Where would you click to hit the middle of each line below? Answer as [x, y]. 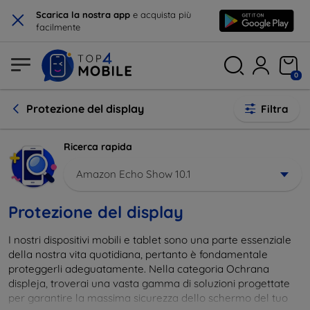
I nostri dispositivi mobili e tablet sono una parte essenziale [150, 239]
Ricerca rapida [98, 147]
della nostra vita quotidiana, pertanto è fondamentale [138, 254]
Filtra [275, 109]
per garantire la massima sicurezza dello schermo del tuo [148, 298]
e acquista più [161, 15]
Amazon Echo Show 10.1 [134, 174]
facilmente [58, 27]
